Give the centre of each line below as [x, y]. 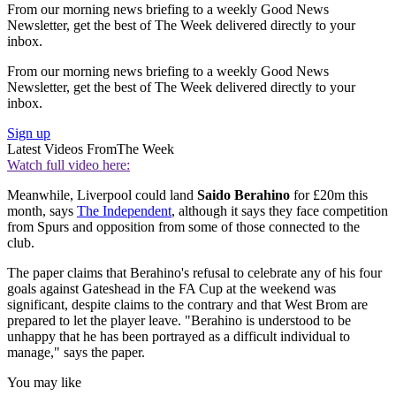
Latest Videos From [62, 148]
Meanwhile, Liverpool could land [102, 194]
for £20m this [329, 194]
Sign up [29, 133]
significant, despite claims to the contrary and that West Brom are [187, 304]
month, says [42, 210]
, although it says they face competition [280, 210]
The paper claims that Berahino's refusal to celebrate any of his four [194, 272]
